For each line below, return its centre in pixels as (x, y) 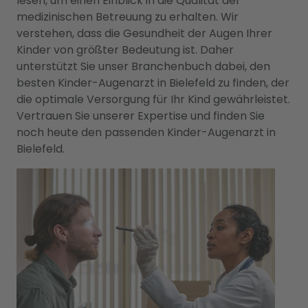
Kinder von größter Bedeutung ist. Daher (125, 50)
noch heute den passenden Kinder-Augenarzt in (146, 132)
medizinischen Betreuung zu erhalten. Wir (128, 17)
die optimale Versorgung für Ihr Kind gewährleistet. (153, 99)
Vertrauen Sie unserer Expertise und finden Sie (141, 116)
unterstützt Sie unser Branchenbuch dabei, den (143, 66)
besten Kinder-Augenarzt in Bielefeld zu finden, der (153, 83)
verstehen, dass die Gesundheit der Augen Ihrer (144, 33)
